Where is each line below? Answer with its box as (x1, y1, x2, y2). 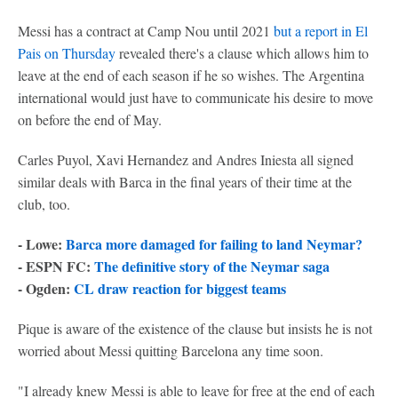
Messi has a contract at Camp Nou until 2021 (18, 21, 274, 40)
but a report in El (274, 21, 368, 40)
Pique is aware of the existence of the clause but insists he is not (18, 319, 372, 338)
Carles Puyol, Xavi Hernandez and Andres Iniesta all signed (18, 150, 354, 169)
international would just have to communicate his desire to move (18, 88, 373, 107)
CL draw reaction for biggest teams (74, 278, 286, 298)
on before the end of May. (18, 110, 162, 129)
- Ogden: (18, 278, 74, 298)
